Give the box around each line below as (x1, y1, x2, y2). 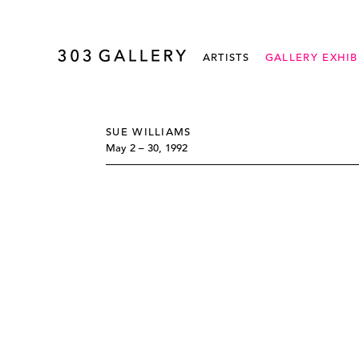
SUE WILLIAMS (106, 125, 192, 139)
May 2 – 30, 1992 (106, 141, 188, 155)
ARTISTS (202, 50, 249, 64)
